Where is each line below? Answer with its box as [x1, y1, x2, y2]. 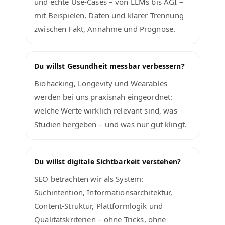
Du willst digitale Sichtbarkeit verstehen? [34, 156, 181, 166]
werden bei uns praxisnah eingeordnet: [34, 91, 173, 102]
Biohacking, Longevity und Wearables [34, 78, 168, 88]
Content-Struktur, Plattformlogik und [34, 200, 163, 211]
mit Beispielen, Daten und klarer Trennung [34, 10, 184, 20]
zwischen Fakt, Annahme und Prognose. [34, 23, 176, 34]
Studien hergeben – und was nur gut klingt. [34, 119, 187, 129]
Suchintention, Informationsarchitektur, [34, 187, 173, 197]
